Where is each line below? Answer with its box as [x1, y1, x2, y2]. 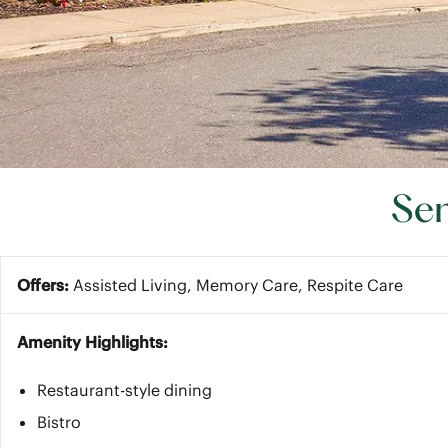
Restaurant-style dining [37, 380, 216, 400]
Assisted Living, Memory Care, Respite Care [69, 275, 403, 295]
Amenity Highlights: [17, 332, 168, 352]
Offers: [17, 275, 69, 295]
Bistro [37, 412, 81, 432]
